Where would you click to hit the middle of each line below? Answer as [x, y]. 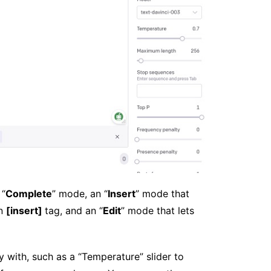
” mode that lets [158, 210]
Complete [29, 193]
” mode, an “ [80, 193]
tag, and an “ [74, 210]
